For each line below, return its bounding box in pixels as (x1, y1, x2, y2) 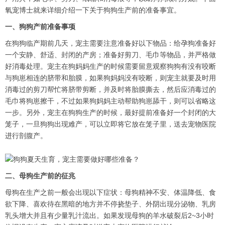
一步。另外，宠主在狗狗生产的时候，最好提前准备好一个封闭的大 (5, 108, 216, 117)
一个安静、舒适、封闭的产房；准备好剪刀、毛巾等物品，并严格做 (5, 51, 216, 59)
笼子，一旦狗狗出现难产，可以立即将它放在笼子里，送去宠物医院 (5, 120, 216, 129)
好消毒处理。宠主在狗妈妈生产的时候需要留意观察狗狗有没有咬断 (5, 62, 216, 71)
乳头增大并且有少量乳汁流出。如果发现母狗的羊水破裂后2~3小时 (5, 211, 214, 220)
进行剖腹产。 (5, 132, 47, 140)
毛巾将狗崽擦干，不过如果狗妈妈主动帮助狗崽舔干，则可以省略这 (5, 97, 216, 105)
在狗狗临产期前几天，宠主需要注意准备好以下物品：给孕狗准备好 (5, 39, 216, 48)
